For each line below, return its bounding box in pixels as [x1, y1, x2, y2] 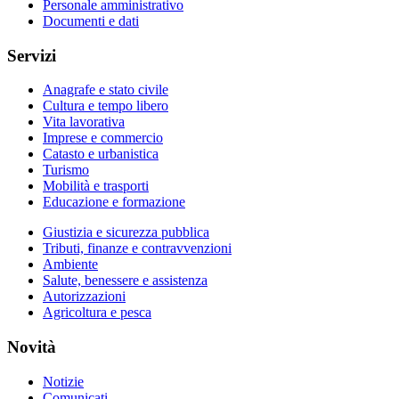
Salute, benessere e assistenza [43, 273, 208, 289]
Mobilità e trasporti [43, 178, 149, 194]
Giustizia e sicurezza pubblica [43, 224, 209, 240]
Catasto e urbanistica [43, 146, 159, 162]
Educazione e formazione [43, 194, 185, 210]
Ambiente [43, 256, 98, 273]
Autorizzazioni [43, 289, 126, 305]
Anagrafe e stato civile [43, 82, 168, 98]
